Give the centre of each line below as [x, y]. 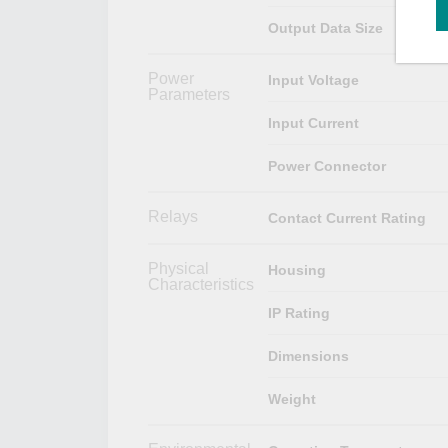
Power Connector [326, 165]
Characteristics [201, 284]
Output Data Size [325, 27]
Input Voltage [313, 79]
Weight [291, 398]
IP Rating [298, 312]
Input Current [313, 122]
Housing [296, 269]
